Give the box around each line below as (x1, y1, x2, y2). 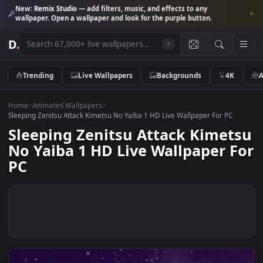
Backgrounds (174, 77, 224, 89)
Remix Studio (38, 4, 86, 15)
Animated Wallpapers (35, 111, 113, 122)
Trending (25, 77, 60, 89)
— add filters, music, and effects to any (85, 4, 231, 15)
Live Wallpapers (86, 77, 147, 89)
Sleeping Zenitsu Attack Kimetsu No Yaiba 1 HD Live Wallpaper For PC (9, 122, 258, 133)
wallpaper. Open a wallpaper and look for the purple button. (16, 15, 236, 25)
